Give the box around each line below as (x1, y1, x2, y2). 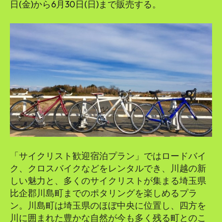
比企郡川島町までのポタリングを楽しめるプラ (10, 187, 197, 199)
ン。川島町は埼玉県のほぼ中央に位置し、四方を (10, 200, 206, 212)
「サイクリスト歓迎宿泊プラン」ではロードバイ (10, 150, 206, 162)
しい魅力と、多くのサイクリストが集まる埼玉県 (10, 175, 206, 187)
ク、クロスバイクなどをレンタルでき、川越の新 (10, 163, 206, 174)
